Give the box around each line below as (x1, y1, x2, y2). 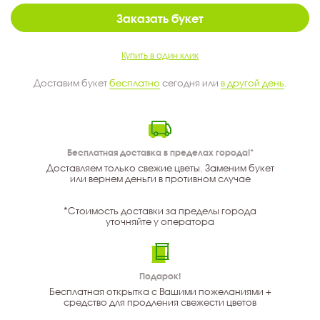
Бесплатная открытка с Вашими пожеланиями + (49, 286, 271, 298)
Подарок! (139, 271, 181, 282)
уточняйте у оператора (106, 216, 214, 228)
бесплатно (109, 77, 160, 89)
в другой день (220, 77, 284, 89)
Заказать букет (116, 11, 204, 26)
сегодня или (159, 77, 221, 89)
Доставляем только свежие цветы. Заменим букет (46, 162, 274, 174)
